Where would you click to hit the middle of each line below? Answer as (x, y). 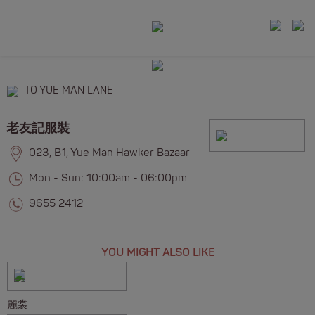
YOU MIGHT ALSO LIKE (157, 252)
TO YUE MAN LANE (69, 91)
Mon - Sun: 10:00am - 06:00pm (108, 178)
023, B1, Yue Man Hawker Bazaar (109, 153)
